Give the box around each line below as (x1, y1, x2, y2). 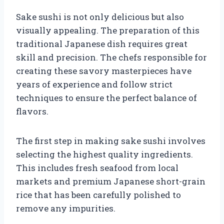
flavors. (16, 105, 48, 117)
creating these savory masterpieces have (16, 64, 191, 76)
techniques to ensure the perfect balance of (16, 91, 197, 103)
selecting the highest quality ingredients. (16, 148, 193, 160)
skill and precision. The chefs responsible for (16, 51, 207, 63)
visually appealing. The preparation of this (16, 24, 199, 36)
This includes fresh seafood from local (16, 161, 178, 173)
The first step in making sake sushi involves (16, 134, 205, 146)
